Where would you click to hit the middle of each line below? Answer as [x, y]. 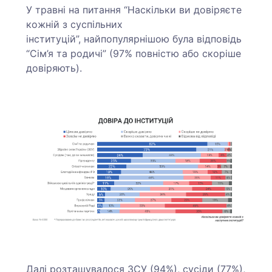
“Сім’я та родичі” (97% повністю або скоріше [134, 53]
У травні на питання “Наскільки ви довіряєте [134, 9]
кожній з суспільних [75, 24]
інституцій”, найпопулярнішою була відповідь [134, 39]
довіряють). [56, 68]
